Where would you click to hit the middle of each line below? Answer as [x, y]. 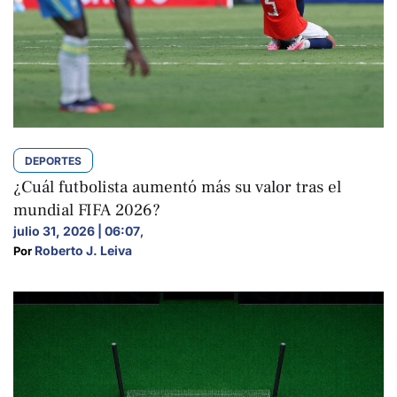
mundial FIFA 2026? [87, 210]
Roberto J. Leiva [83, 250]
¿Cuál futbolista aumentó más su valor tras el [177, 187]
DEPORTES [53, 160]
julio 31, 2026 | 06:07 [77, 230]
